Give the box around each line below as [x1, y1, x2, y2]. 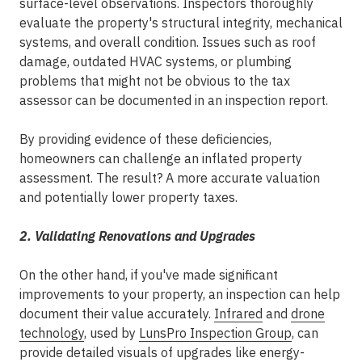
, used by [84, 325, 139, 341]
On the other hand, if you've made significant [19, 267, 278, 283]
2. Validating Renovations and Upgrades [19, 228, 255, 244]
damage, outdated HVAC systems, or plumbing [19, 53, 292, 69]
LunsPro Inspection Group [139, 325, 292, 341]
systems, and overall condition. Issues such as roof [19, 34, 316, 50]
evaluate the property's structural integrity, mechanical [19, 15, 343, 31]
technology [19, 325, 84, 341]
